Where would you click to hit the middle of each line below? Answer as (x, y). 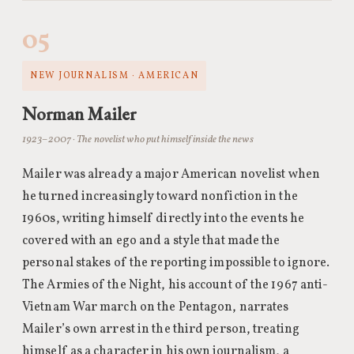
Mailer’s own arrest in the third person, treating (161, 330)
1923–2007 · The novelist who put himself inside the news (138, 139)
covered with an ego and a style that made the (151, 241)
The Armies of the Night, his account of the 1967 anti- (175, 285)
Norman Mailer (79, 114)
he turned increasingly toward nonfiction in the (160, 197)
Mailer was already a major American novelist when (171, 175)
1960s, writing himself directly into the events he (164, 219)
